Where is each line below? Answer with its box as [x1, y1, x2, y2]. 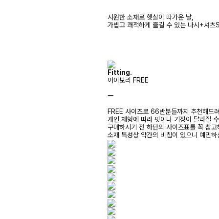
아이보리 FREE [108, 76, 149, 85]
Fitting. [108, 68, 132, 77]
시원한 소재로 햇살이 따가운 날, [108, 13, 194, 22]
